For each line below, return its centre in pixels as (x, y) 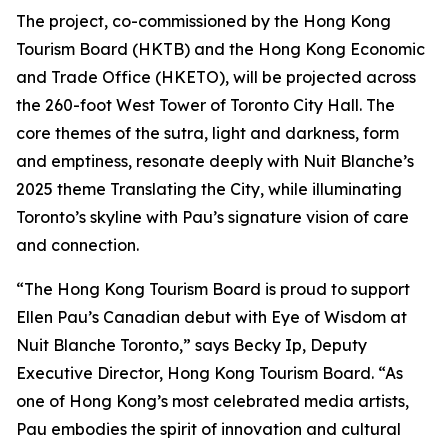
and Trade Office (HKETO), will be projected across (216, 77)
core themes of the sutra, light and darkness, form (207, 133)
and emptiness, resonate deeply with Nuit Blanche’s (215, 161)
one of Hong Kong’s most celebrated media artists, (212, 401)
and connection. (77, 245)
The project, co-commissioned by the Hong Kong (203, 21)
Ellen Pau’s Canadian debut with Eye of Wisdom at (211, 317)
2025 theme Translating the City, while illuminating (209, 189)
